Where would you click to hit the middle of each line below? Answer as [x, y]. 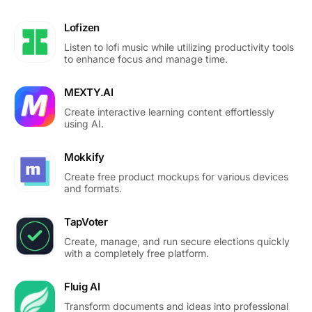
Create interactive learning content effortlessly [169, 111]
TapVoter [86, 221]
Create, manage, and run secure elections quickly [177, 241]
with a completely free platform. [136, 253]
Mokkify [84, 157]
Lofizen [82, 27]
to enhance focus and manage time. [146, 58]
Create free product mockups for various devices [176, 176]
